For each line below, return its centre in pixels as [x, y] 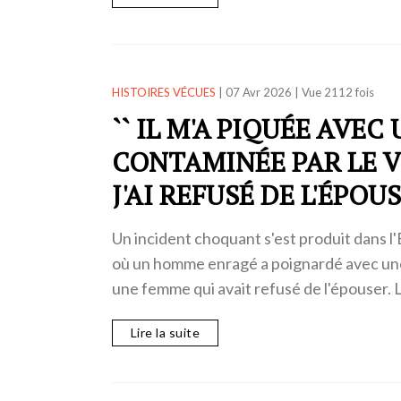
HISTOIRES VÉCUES [163, 92]
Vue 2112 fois [337, 92]
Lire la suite [165, 333]
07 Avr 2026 [258, 92]
